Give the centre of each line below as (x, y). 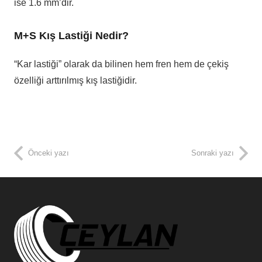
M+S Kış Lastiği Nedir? (71, 36)
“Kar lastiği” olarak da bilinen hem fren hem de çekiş (121, 64)
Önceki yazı (49, 153)
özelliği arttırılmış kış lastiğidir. (75, 81)
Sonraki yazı (213, 153)
